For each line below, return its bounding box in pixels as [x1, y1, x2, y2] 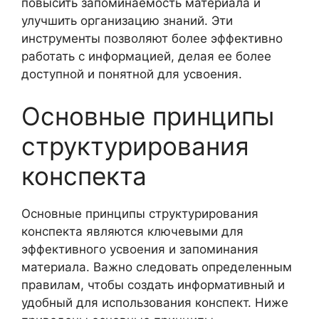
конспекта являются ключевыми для [21, 224, 244, 239]
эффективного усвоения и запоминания [21, 242, 258, 256]
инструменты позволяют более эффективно [21, 31, 283, 46]
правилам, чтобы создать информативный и [21, 278, 285, 292]
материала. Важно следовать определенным [21, 260, 292, 274]
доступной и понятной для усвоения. [21, 66, 242, 81]
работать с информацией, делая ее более [21, 48, 271, 63]
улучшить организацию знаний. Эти [21, 13, 233, 28]
